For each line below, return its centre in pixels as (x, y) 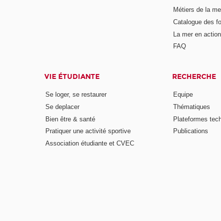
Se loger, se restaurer (76, 94)
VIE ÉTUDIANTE (72, 77)
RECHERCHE (194, 77)
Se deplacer (63, 107)
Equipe (183, 94)
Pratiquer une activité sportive (88, 131)
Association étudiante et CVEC (90, 144)
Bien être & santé (71, 119)
